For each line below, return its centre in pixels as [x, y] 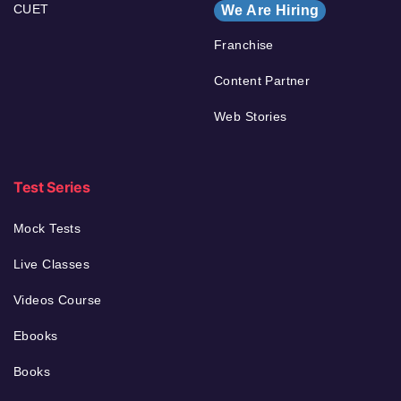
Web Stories [251, 116]
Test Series [52, 187]
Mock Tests [47, 228]
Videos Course [58, 299]
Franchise [244, 44]
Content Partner [262, 80]
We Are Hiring [270, 10]
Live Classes [52, 264]
